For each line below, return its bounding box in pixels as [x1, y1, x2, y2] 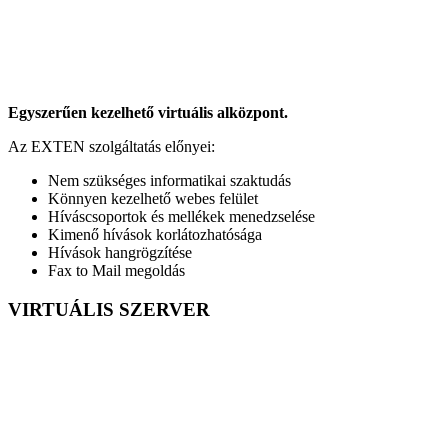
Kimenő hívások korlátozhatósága [48, 226, 262, 244]
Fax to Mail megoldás [48, 262, 185, 280]
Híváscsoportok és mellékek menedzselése [48, 208, 315, 226]
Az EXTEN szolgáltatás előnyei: [8, 138, 215, 156]
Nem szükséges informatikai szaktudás [48, 172, 291, 190]
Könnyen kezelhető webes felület [48, 190, 258, 208]
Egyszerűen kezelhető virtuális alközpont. [8, 104, 288, 122]
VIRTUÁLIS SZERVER [8, 299, 210, 321]
